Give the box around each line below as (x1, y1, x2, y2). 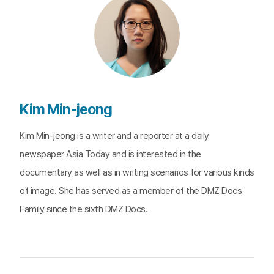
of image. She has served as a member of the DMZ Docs (20, 185, 242, 196)
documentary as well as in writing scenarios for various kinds (20, 167, 254, 178)
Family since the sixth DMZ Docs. (20, 204, 147, 215)
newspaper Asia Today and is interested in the (20, 149, 201, 160)
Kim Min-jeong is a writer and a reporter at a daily (20, 130, 209, 141)
